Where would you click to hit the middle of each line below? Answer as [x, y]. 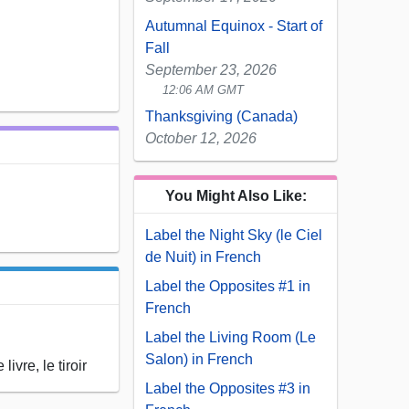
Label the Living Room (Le [231, 338]
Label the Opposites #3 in [228, 389]
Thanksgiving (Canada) [221, 117]
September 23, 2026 [211, 70]
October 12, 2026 [201, 139]
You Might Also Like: [236, 196]
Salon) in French [199, 360]
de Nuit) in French [203, 257]
